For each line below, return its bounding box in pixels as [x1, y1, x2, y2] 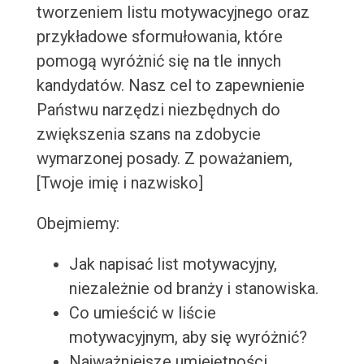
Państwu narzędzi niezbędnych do [36, 100, 280, 120]
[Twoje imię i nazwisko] [36, 173, 203, 193]
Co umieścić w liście [68, 303, 216, 323]
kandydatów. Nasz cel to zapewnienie [36, 76, 305, 96]
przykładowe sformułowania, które [36, 27, 283, 47]
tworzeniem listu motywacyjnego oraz [36, 2, 310, 23]
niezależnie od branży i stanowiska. [68, 279, 318, 299]
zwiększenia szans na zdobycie [36, 124, 261, 145]
